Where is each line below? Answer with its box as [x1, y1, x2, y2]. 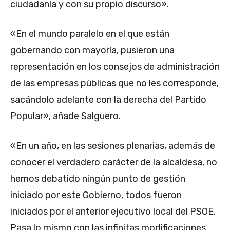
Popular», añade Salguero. [10, 110, 121, 122]
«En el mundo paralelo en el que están [10, 28, 169, 40]
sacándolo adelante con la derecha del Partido [10, 94, 206, 106]
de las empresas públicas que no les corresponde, [10, 78, 219, 89]
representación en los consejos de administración [10, 61, 220, 73]
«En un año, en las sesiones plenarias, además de [10, 140, 215, 152]
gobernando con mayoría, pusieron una [10, 45, 175, 56]
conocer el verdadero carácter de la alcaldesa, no [10, 157, 217, 168]
